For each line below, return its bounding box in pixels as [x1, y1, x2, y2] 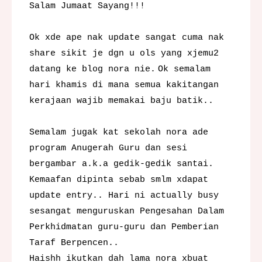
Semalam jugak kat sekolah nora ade [29, 127, 208, 137]
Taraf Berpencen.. [29, 237, 119, 248]
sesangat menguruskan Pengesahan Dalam [29, 206, 224, 216]
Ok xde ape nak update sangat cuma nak [29, 32, 224, 43]
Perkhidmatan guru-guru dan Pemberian [29, 222, 219, 232]
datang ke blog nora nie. [29, 64, 156, 74]
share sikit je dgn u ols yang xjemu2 [29, 48, 219, 58]
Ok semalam [158, 64, 211, 74]
